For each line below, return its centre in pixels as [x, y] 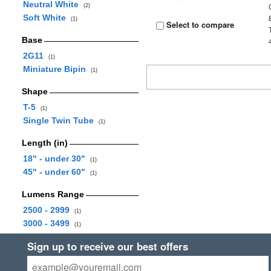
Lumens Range [53, 194]
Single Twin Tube [60, 120]
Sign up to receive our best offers [107, 246]
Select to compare [199, 24]
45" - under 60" [56, 172]
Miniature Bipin [57, 69]
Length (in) [44, 143]
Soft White [47, 18]
